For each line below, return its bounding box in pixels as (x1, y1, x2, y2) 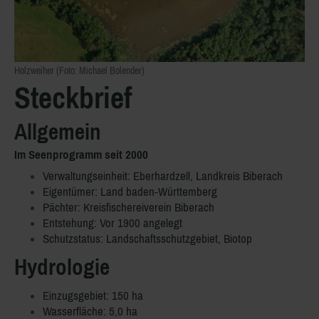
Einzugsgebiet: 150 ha (43, 288, 143, 303)
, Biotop (218, 231, 252, 246)
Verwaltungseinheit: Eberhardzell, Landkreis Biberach (43, 169, 283, 184)
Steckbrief (14, 80, 132, 115)
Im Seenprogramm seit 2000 (14, 147, 148, 162)
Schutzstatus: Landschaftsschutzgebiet (43, 231, 218, 246)
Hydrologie (14, 253, 110, 280)
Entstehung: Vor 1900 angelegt (43, 216, 182, 231)
